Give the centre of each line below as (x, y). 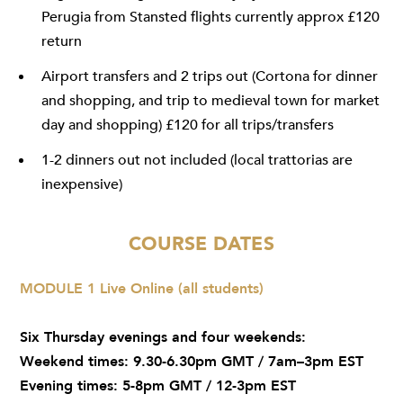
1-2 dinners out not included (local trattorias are (197, 161)
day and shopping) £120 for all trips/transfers (188, 125)
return (62, 42)
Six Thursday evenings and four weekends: (163, 338)
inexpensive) (82, 185)
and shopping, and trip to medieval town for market (210, 101)
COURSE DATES (201, 245)
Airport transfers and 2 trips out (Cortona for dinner (210, 77)
